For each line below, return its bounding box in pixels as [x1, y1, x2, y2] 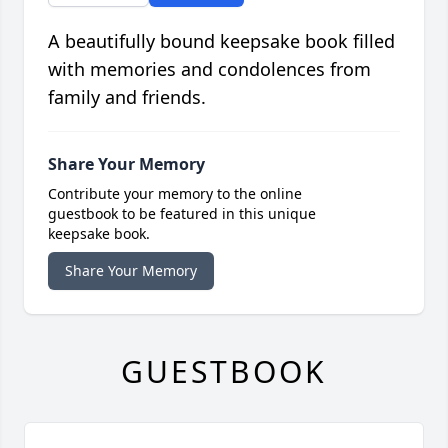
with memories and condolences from [48, 57, 371, 82]
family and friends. [48, 85, 206, 110]
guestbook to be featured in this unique [48, 204, 316, 224]
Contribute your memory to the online [48, 184, 302, 204]
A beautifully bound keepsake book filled [48, 29, 395, 54]
